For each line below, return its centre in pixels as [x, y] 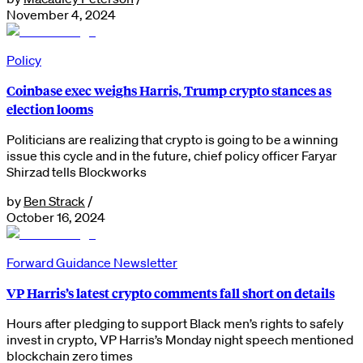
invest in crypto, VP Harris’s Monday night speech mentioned [180, 339]
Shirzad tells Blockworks [77, 171]
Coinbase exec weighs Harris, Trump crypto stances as [169, 90]
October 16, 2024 [56, 217]
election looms [50, 109]
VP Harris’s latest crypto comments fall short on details [171, 293]
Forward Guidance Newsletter [92, 262]
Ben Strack [54, 201]
